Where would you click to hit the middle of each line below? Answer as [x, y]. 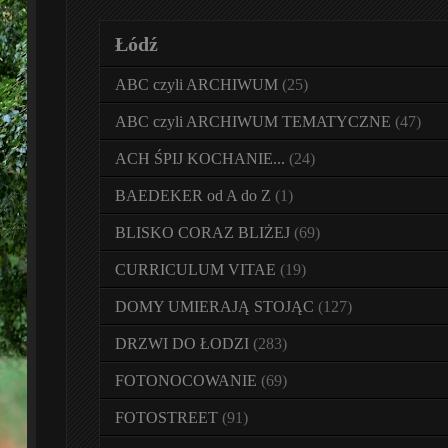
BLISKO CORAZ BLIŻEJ [202, 232]
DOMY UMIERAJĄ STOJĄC [214, 306]
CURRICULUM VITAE [195, 269]
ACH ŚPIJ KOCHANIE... [200, 158]
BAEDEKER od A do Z [193, 195]
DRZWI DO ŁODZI [182, 343]
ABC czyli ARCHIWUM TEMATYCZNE [253, 121]
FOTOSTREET [166, 417]
